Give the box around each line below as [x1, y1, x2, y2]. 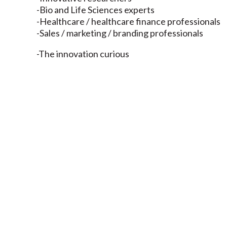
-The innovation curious [36, 48, 129, 59]
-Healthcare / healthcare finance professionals [36, 15, 220, 27]
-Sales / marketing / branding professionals [36, 27, 203, 39]
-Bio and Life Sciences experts [36, 4, 155, 15]
